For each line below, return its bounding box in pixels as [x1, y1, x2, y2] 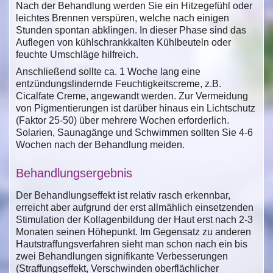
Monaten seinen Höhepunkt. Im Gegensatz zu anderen [16, 226, 251, 237]
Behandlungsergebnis [16, 166, 132, 180]
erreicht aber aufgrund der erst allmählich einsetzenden [16, 202, 253, 213]
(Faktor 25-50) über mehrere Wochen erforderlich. [16, 115, 229, 126]
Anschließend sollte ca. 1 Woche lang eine [16, 66, 200, 77]
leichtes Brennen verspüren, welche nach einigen [16, 12, 229, 23]
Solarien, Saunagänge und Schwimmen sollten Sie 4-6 [16, 127, 253, 138]
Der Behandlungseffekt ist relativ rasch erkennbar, [16, 190, 230, 200]
